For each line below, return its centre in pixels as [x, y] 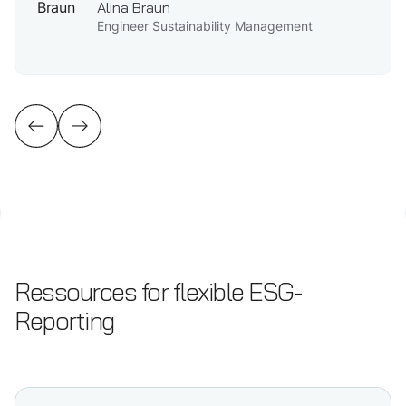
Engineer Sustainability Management [204, 26]
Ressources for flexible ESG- [158, 293]
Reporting [64, 322]
